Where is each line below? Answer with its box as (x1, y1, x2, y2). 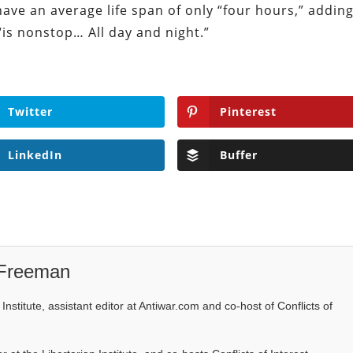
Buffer (219, 147, 258, 163)
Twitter (7, 103, 53, 119)
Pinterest (219, 103, 277, 119)
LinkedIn (7, 147, 62, 163)
